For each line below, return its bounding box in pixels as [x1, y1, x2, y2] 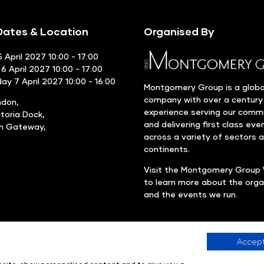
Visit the [144, 164, 181, 174]
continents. [144, 143, 190, 154]
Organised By [144, 24, 214, 38]
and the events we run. [144, 189, 237, 199]
